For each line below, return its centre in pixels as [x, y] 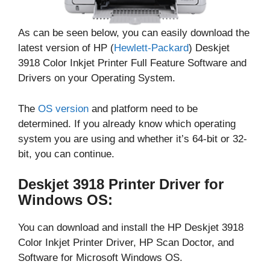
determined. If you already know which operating [127, 124]
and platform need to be [143, 108]
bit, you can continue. [66, 154]
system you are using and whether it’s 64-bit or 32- [133, 139]
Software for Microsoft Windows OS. [100, 258]
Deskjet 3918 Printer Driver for [121, 184]
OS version [63, 108]
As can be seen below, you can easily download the [134, 33]
